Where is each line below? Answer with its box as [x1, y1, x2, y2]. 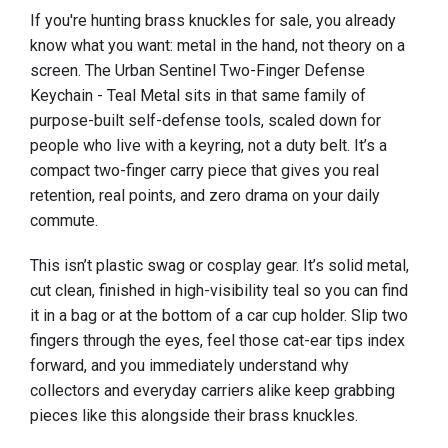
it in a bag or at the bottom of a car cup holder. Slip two [30, 305, 408, 325]
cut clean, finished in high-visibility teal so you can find [30, 280, 408, 300]
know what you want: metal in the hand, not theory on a [30, 36, 405, 56]
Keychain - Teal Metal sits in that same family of [30, 86, 366, 106]
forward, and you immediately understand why [30, 355, 349, 375]
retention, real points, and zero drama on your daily [30, 186, 380, 206]
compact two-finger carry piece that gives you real [30, 161, 379, 181]
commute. [30, 211, 98, 231]
